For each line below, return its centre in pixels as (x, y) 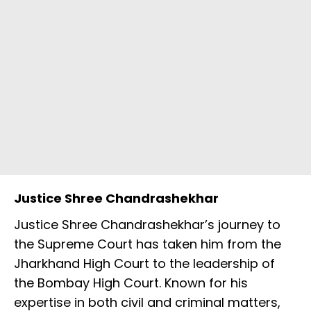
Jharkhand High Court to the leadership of (144, 263)
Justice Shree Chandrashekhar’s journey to (147, 224)
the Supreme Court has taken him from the (148, 244)
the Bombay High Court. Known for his (131, 283)
